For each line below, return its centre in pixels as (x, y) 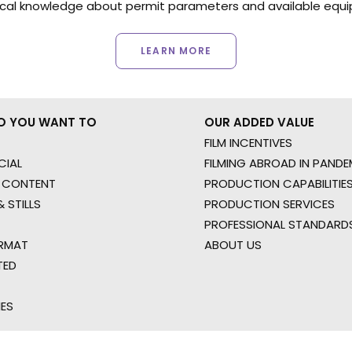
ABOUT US (233, 245)
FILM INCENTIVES (248, 143)
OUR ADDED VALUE (259, 122)
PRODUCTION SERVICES (269, 204)
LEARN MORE (176, 51)
